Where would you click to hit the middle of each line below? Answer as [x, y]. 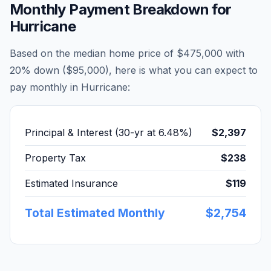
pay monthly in [45, 87]
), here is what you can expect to [181, 70]
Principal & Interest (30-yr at [92, 132]
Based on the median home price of [93, 53]
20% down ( [38, 70]
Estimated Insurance [71, 183]
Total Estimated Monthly [95, 213]
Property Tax [55, 158]
